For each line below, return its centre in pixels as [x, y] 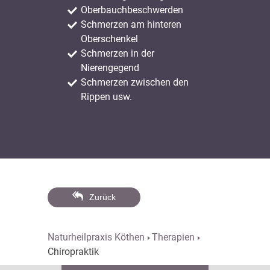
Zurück [102, 197]
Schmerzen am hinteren [131, 24]
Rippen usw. [107, 96]
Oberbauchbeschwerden [132, 10]
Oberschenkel [110, 39]
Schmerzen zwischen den [135, 82]
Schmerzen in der [118, 53]
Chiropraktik [73, 252]
